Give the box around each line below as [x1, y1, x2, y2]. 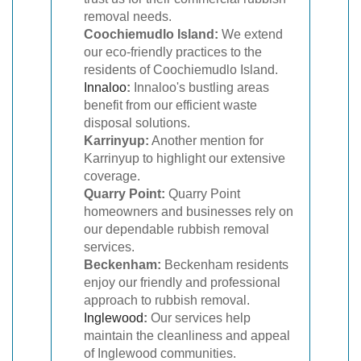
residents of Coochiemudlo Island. [84, 63, 278, 77]
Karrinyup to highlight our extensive [84, 151, 285, 165]
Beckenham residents [161, 258, 288, 272]
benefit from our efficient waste [84, 98, 257, 112]
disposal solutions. [84, 116, 190, 130]
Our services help [147, 311, 251, 325]
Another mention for [149, 134, 263, 147]
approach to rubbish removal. [84, 293, 250, 307]
